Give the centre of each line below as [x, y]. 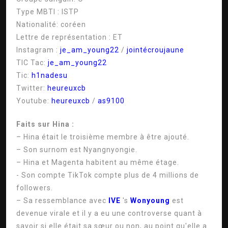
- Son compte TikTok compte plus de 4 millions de [108, 175]
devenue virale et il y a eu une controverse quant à [109, 213]
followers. [35, 188]
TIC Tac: [31, 63]
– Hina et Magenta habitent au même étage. [98, 162]
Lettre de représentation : [64, 37]
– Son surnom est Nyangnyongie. [77, 150]
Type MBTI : [38, 12]
